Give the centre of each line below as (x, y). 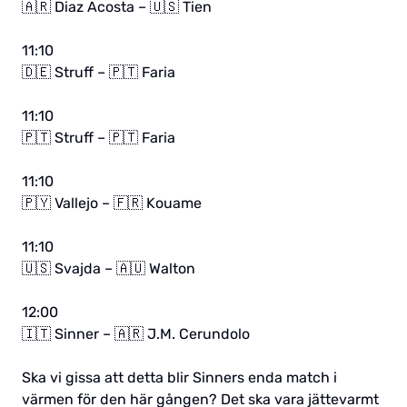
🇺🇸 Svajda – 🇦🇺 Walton (109, 269)
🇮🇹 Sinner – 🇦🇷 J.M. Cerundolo (136, 334)
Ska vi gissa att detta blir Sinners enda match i (179, 378)
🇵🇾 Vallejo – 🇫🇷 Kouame (112, 203)
